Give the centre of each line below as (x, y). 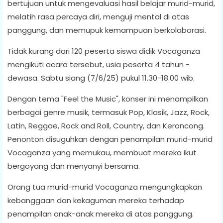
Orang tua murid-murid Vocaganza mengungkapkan (105, 187)
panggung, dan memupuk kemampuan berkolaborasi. (107, 30)
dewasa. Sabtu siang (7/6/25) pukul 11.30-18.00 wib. (102, 78)
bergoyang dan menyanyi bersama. (74, 166)
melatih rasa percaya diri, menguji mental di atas (98, 16)
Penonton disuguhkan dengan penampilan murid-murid (110, 139)
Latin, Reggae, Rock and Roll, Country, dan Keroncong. (106, 125)
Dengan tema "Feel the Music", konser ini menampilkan (108, 99)
